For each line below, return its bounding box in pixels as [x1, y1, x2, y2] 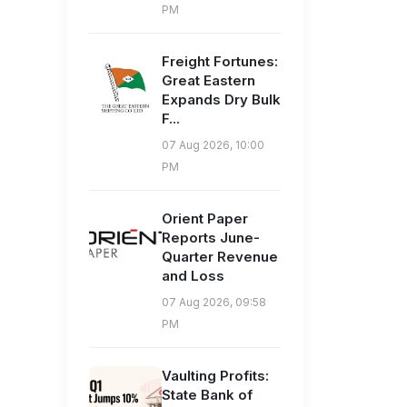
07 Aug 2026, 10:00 [162, 138, 264, 153]
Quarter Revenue [162, 248, 278, 266]
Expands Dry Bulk [162, 91, 281, 109]
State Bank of [162, 386, 253, 404]
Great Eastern [162, 72, 255, 90]
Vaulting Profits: [162, 367, 269, 385]
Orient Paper [162, 210, 248, 228]
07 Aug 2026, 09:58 [162, 295, 266, 310]
